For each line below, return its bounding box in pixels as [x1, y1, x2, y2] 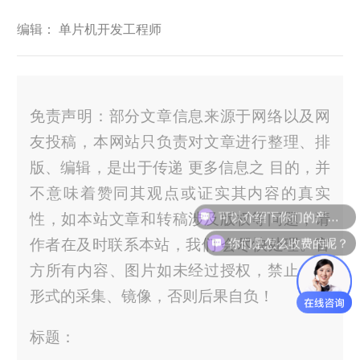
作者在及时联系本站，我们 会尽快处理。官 [29, 235, 331, 253]
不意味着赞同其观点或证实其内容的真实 [29, 184, 331, 202]
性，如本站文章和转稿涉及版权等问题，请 [29, 210, 331, 227]
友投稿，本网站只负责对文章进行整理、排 [29, 133, 331, 150]
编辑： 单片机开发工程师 [16, 22, 162, 36]
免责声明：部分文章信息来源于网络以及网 [29, 107, 331, 125]
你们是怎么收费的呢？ [228, 228, 350, 243]
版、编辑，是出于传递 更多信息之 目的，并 [29, 158, 331, 176]
